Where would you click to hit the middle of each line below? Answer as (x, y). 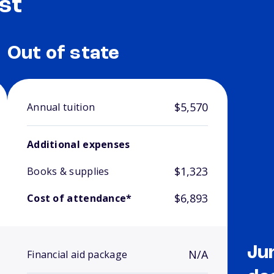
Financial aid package (77, 255)
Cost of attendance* (79, 198)
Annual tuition (61, 107)
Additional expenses (78, 145)
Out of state (63, 54)
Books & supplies (68, 172)
